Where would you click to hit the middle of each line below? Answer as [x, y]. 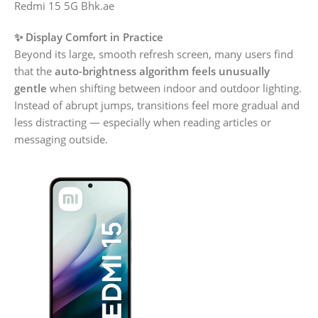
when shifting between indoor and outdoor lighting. [174, 88]
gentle [31, 88]
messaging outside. [61, 139]
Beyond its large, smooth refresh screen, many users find [154, 54]
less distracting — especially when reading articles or [143, 122]
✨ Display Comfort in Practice [89, 37]
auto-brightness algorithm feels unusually [162, 71]
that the [34, 71]
